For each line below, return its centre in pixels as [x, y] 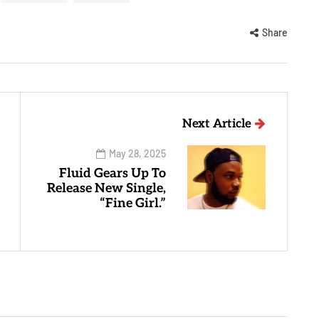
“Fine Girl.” [133, 203]
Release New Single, [106, 188]
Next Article [217, 124]
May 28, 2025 [137, 153]
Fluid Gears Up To [113, 173]
